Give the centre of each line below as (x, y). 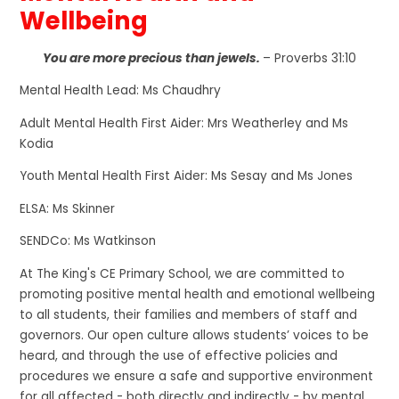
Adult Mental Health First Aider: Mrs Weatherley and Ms (184, 123)
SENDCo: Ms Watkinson (90, 241)
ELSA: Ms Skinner (69, 208)
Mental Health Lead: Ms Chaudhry (122, 91)
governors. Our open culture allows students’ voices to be (195, 336)
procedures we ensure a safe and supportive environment (197, 377)
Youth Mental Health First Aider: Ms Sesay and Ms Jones (187, 176)
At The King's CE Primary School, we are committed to (183, 274)
